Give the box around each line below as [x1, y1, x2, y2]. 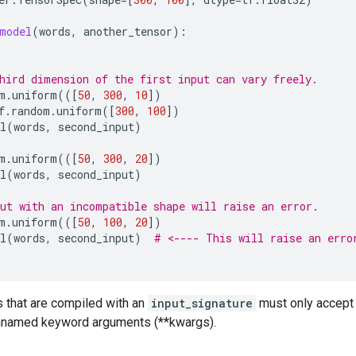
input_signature [151, 296, 253, 311]
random [11, 103, 50, 118]
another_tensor [83, 24, 172, 39]
